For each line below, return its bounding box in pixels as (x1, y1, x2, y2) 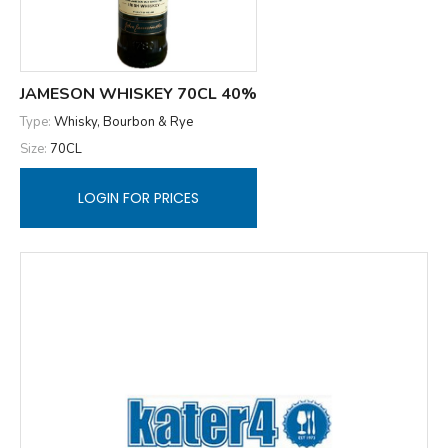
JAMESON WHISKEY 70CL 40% (20, 82, 257, 105)
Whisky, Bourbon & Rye (54, 112, 193, 131)
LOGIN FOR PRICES (78, 188, 199, 208)
